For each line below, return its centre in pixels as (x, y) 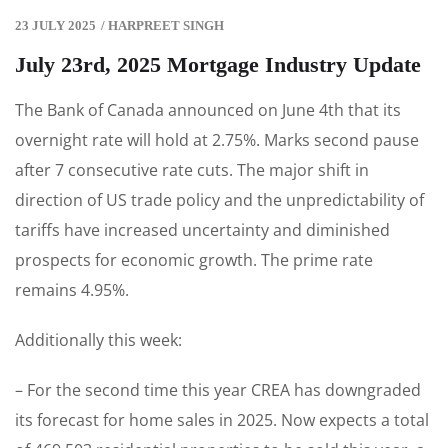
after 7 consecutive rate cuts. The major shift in (192, 170)
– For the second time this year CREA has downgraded (218, 390)
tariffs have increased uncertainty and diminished (202, 230)
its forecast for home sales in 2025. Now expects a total (222, 420)
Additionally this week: (98, 340)
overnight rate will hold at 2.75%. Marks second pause (217, 140)
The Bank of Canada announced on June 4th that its (208, 110)
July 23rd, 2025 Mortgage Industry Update (218, 65)
